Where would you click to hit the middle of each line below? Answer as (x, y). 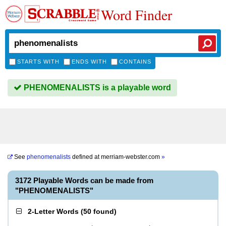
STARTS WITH (38, 62)
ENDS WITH (89, 62)
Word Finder (136, 15)
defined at (86, 157)
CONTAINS (135, 62)
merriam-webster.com (131, 157)
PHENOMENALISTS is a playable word (96, 88)
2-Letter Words (53, 211)
